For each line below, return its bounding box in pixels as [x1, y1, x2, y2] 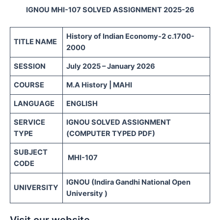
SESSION [14, 62, 46, 71]
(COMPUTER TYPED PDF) [66, 129, 156, 138]
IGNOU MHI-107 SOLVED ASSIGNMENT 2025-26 [26, 5, 194, 14]
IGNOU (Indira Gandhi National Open [66, 178, 191, 187]
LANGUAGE [14, 99, 55, 109]
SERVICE [14, 118, 46, 127]
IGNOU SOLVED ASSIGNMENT [66, 118, 171, 127]
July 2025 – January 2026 [66, 62, 156, 71]
